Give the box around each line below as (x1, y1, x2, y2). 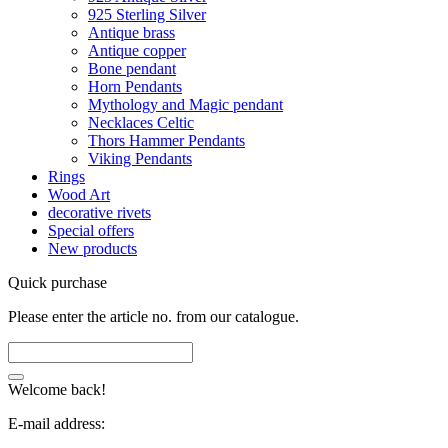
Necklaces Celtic (88, 114, 194, 132)
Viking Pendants (88, 150, 192, 168)
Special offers (48, 222, 134, 240)
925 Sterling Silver (88, 6, 206, 24)
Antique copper (88, 42, 186, 60)
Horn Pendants (88, 78, 182, 96)
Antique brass (88, 24, 175, 42)
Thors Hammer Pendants (88, 132, 245, 150)
